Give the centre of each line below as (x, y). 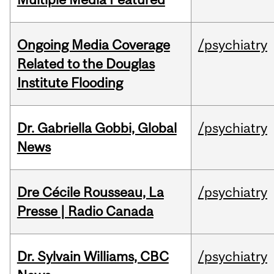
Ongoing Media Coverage (93, 45)
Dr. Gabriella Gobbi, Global (97, 128)
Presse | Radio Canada (85, 211)
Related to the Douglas (86, 64)
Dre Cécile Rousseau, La (90, 192)
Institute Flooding (70, 83)
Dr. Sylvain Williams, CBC (93, 257)
